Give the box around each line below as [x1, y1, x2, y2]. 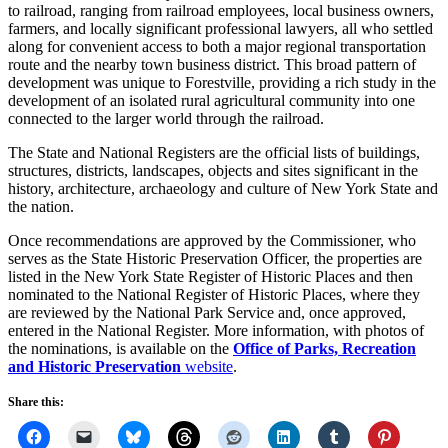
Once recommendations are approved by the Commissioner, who [8, 231, 416, 249]
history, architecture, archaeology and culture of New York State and [8, 179, 438, 197]
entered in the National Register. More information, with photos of [8, 321, 424, 339]
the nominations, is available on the [8, 339, 233, 357]
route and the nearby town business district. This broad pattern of [8, 55, 416, 73]
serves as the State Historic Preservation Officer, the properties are [8, 249, 422, 267]
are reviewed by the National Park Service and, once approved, [8, 303, 406, 321]
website [181, 357, 233, 375]
